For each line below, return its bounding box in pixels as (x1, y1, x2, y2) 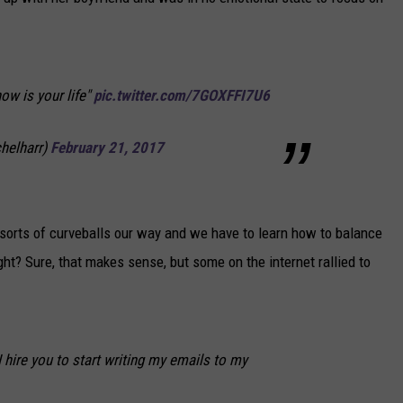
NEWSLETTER (210, 30, 283, 44)
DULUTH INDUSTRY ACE (210, 75, 338, 89)
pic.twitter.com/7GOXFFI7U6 (94, 86, 270, 105)
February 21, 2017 (50, 139, 164, 157)
